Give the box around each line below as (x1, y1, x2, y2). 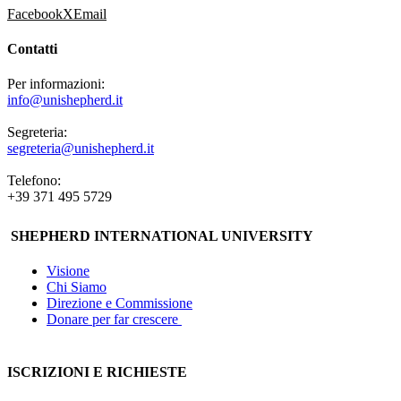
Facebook (7, 5, 63, 21)
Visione (47, 262, 90, 278)
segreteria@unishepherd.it (7, 141, 154, 157)
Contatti (7, 40, 57, 56)
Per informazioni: (7, 76, 105, 92)
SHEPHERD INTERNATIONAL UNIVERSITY (11, 227, 313, 243)
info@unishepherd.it (7, 92, 123, 108)
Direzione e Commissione (47, 294, 192, 311)
